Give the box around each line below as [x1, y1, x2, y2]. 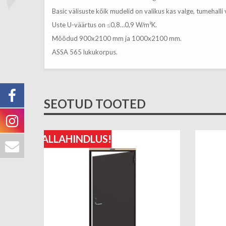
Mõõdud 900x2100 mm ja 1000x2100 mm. [52, 34, 182, 42]
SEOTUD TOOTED [44, 96, 146, 111]
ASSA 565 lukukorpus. [52, 48, 118, 56]
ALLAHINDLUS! [41, 133, 111, 145]
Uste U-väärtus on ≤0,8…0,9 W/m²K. [52, 21, 157, 29]
